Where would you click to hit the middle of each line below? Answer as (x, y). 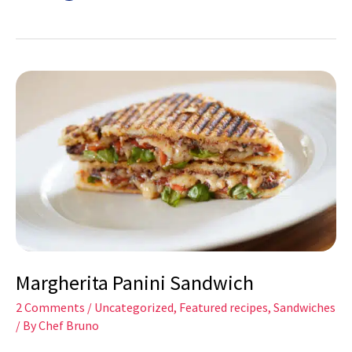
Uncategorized (134, 308)
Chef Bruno (69, 326)
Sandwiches (304, 308)
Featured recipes (224, 308)
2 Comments (50, 308)
